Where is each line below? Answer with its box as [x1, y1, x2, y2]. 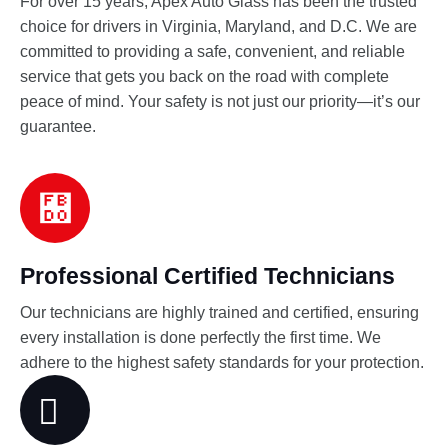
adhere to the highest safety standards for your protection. [20, 354, 424, 372]
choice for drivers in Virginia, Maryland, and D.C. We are [20, 18, 417, 36]
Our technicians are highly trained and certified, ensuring [20, 304, 419, 322]
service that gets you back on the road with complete [20, 68, 389, 86]
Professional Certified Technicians [20, 263, 395, 290]
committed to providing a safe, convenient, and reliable [20, 43, 405, 61]
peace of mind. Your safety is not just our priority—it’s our [20, 93, 420, 111]
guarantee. [20, 118, 96, 136]
